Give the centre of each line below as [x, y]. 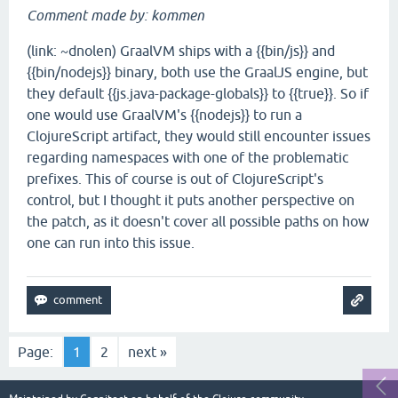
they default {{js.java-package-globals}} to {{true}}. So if [198, 93]
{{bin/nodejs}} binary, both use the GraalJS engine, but [197, 72]
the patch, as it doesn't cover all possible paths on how [198, 221]
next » [147, 352]
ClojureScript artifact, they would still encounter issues [199, 136]
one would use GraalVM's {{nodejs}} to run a [164, 115]
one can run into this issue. [111, 243]
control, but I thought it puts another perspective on [191, 200]
